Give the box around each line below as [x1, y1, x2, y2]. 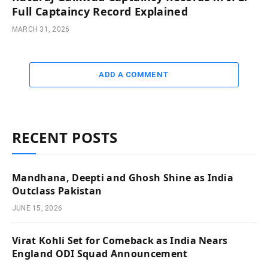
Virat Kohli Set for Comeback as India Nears [12, 234, 228, 248]
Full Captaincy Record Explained [12, 4, 188, 19]
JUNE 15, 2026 [12, 204, 63, 213]
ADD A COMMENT [99, 70, 169, 80]
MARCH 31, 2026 [12, 25, 70, 34]
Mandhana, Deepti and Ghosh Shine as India [12, 171, 234, 185]
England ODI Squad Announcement [12, 247, 188, 261]
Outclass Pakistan [12, 184, 102, 198]
